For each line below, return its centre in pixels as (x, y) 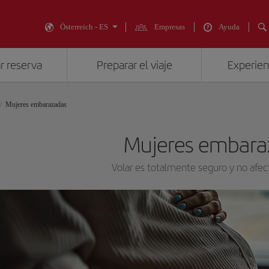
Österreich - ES (84, 27)
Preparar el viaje (134, 65)
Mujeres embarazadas (36, 104)
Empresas (170, 27)
